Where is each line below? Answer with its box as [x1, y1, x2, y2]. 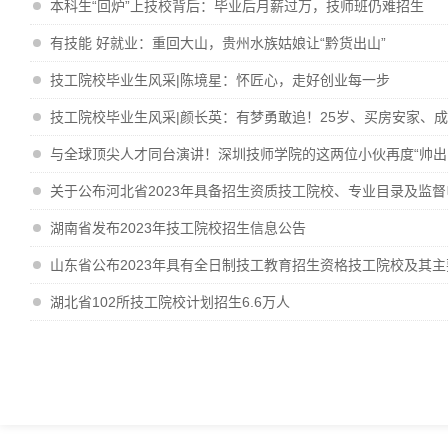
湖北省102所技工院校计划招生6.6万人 [50, 294, 290, 310]
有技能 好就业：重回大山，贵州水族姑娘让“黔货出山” [50, 35, 386, 51]
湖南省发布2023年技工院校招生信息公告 [50, 220, 306, 236]
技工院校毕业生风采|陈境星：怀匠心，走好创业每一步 [50, 72, 390, 88]
